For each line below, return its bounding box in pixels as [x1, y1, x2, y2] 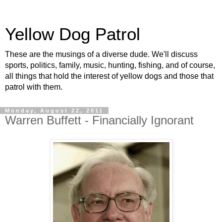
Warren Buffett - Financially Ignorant [5, 113, 194, 127]
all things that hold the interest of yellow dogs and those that [5, 72, 214, 80]
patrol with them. [5, 83, 62, 91]
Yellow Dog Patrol [5, 25, 140, 44]
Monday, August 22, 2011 [5, 108, 104, 113]
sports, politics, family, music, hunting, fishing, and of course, [5, 61, 215, 69]
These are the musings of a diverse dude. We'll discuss [5, 50, 198, 58]
